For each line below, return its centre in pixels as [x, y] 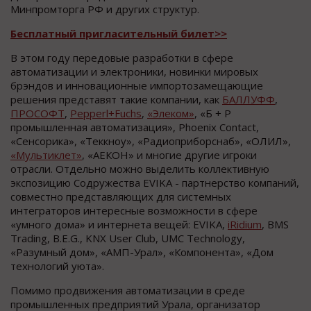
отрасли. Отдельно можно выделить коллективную [140, 168]
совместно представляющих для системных [121, 196]
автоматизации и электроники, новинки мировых [134, 71]
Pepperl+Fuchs [106, 113]
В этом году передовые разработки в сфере [122, 57]
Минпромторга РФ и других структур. [105, 9]
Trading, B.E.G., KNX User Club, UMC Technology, [128, 238]
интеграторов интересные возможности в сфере [134, 210]
